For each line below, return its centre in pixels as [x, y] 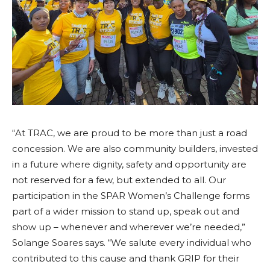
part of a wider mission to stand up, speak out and [126, 211]
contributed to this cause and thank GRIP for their [126, 258]
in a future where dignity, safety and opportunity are [129, 164]
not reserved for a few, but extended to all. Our [119, 180]
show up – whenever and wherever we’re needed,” [129, 227]
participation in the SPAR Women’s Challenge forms [131, 196]
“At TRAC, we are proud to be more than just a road [130, 133]
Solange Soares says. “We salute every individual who [132, 243]
